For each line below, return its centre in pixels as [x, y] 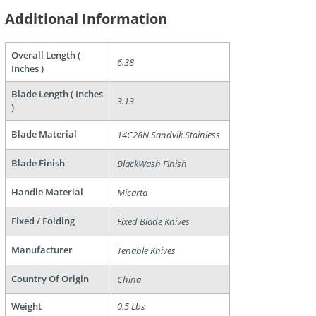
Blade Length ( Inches [57, 94]
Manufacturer [42, 250]
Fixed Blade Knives [153, 222]
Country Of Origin [50, 279]
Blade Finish [38, 163]
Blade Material [44, 134]
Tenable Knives [146, 251]
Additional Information [86, 19]
